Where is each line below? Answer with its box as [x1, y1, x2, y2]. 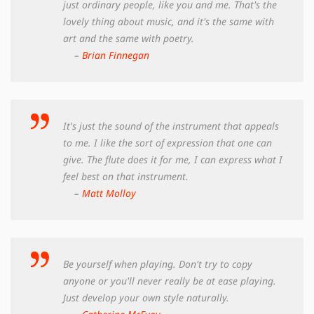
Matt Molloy [82, 186, 136, 200]
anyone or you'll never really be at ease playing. [63, 273, 276, 287]
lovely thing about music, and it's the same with [63, 14, 274, 28]
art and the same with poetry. [63, 31, 194, 45]
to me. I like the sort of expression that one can [63, 135, 272, 149]
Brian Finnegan [82, 48, 149, 62]
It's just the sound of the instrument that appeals [63, 118, 279, 132]
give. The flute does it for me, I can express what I [63, 152, 282, 166]
